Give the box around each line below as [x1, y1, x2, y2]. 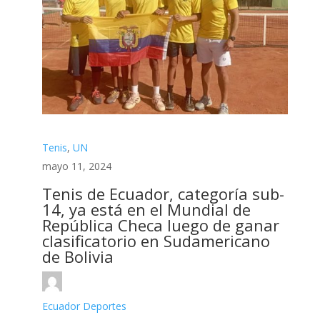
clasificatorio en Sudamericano [41, 229, 270, 251]
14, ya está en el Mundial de [41, 198, 251, 220]
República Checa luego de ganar [41, 214, 279, 236]
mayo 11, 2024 [41, 159, 111, 173]
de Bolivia [41, 245, 114, 267]
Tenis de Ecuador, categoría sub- [41, 182, 284, 204]
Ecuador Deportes [41, 299, 126, 313]
